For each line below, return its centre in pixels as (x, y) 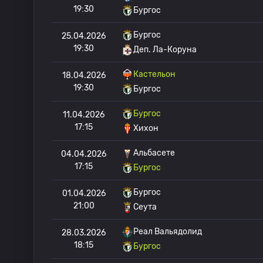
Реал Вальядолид (168, 232)
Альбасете (154, 153)
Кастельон (154, 74)
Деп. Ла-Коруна (165, 50)
